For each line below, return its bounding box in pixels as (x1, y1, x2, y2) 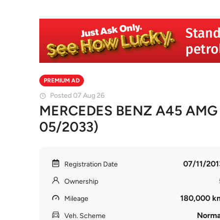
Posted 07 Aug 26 (50, 91, 105, 100)
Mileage (64, 194, 88, 203)
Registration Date (64, 160, 118, 168)
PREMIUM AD (44, 77, 80, 84)
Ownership (64, 177, 98, 186)
